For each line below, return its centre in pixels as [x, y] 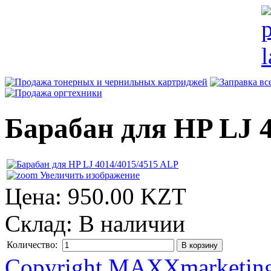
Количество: [33, 245]
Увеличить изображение [89, 175]
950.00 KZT [127, 197]
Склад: [42, 224]
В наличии [132, 224]
